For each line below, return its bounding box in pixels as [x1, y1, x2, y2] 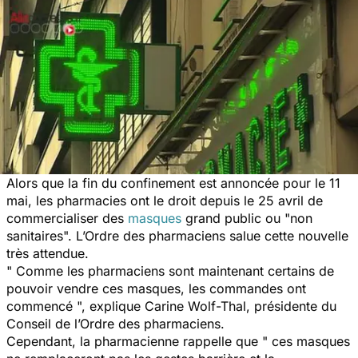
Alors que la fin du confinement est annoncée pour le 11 [6, 174, 340, 191]
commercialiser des [6, 209, 128, 226]
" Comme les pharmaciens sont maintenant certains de [6, 262, 334, 279]
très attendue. [6, 245, 89, 261]
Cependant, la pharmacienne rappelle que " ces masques [6, 332, 350, 349]
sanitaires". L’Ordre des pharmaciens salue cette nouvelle [6, 227, 348, 244]
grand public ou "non [181, 209, 312, 226]
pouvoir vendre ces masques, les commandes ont [6, 280, 306, 296]
